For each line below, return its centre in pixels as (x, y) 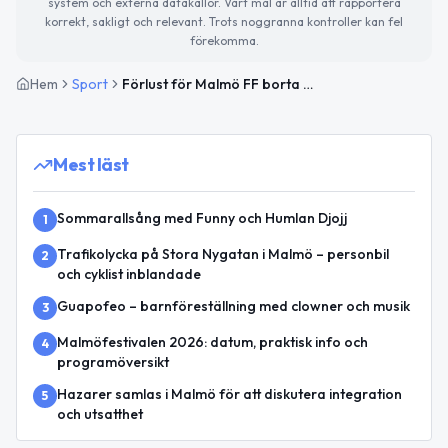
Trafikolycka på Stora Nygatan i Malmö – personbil (223, 253)
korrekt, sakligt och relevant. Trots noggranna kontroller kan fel (224, 21)
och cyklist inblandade (129, 273)
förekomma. (224, 40)
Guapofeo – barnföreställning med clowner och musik (233, 305)
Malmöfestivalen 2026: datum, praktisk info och (212, 341)
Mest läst (91, 164)
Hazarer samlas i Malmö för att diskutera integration (229, 393)
